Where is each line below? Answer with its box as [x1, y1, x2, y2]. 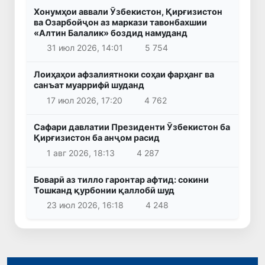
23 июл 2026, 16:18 [46, 200, 124, 211]
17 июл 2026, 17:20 [46, 95, 122, 105]
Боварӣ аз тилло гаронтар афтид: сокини [34, 174, 209, 185]
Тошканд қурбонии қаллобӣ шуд [34, 185, 174, 195]
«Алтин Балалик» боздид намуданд [34, 27, 188, 38]
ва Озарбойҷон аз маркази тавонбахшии [34, 17, 207, 27]
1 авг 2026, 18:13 [46, 147, 115, 158]
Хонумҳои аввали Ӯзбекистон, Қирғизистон [34, 6, 222, 17]
